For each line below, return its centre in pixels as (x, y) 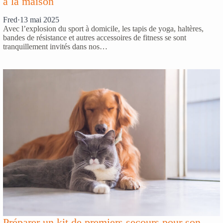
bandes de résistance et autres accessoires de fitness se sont (95, 38)
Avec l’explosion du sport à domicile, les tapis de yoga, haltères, (103, 29)
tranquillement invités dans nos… (55, 47)
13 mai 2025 (40, 20)
